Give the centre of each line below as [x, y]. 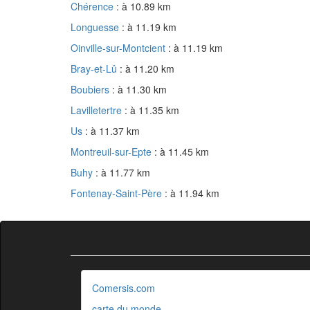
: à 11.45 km [182, 152]
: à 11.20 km [147, 69]
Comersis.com [124, 288]
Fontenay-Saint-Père [118, 193]
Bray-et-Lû [95, 69]
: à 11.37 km [112, 131]
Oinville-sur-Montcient [119, 48]
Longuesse [96, 27]
